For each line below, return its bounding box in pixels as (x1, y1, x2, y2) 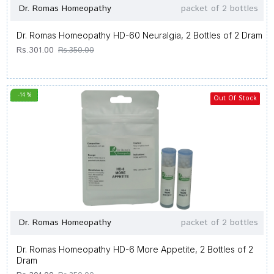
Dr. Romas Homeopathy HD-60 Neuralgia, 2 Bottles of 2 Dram (17, 30, 262, 40)
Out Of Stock (213, 94, 257, 103)
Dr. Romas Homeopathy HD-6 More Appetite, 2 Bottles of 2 (17, 244, 253, 254)
